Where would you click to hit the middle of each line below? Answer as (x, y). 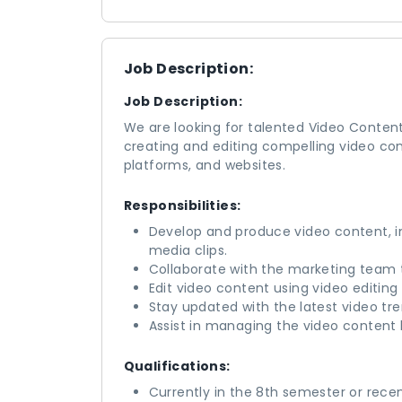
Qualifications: (177, 366)
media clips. (188, 250)
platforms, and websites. (205, 165)
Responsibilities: (182, 205)
